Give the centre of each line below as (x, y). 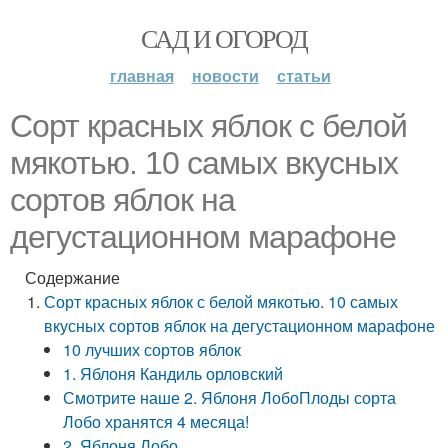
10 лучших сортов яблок (152, 349)
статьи (303, 75)
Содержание (72, 277)
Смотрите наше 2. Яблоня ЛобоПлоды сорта (230, 397)
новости (225, 75)
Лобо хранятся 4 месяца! (156, 421)
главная (141, 75)
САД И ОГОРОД (224, 38)
